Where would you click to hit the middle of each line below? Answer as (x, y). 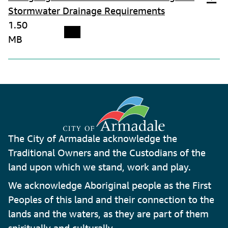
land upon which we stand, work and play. (99, 167)
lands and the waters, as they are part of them (108, 214)
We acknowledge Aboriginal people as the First (110, 186)
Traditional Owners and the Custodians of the (107, 153)
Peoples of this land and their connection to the (111, 200)
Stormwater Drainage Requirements (87, 11)
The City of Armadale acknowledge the (93, 139)
